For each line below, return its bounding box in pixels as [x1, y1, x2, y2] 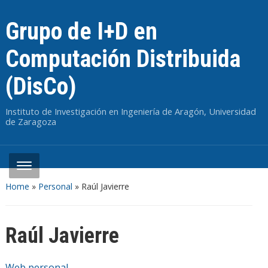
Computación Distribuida [5, 45, 240, 73]
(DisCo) [5, 72, 77, 100]
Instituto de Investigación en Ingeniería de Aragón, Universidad [5, 105, 256, 117]
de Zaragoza [5, 115, 56, 127]
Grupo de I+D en [5, 17, 157, 45]
